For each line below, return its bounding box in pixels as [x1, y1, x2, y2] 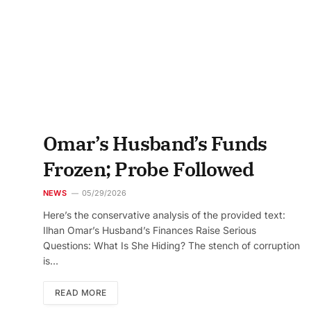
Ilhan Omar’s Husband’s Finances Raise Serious [43, 224, 256, 236]
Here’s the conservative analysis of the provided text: [43, 209, 285, 221]
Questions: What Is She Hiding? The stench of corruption [43, 239, 300, 251]
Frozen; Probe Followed [43, 156, 254, 182]
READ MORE [55, 287, 107, 298]
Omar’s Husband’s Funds [43, 131, 267, 156]
